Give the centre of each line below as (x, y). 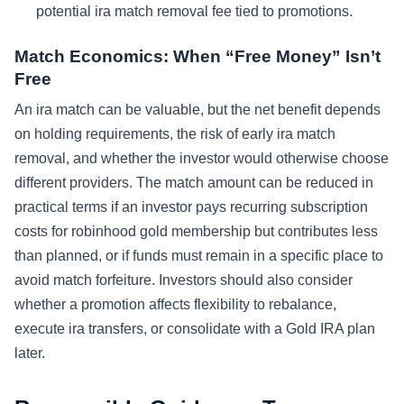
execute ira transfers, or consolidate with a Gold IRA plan (195, 329)
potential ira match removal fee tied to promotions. (194, 12)
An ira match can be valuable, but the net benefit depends (197, 110)
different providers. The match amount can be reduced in (194, 183)
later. (30, 353)
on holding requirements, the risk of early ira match (175, 134)
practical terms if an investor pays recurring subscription (191, 207)
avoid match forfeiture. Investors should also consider (184, 280)
